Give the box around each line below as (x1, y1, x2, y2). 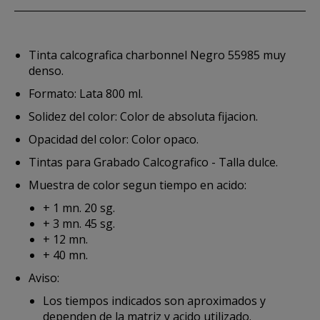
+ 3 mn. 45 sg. (43, 216, 115, 231)
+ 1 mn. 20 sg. (43, 200, 115, 216)
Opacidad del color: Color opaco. (29, 131, 199, 147)
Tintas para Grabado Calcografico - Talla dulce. (29, 154, 278, 170)
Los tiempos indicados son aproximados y (43, 293, 266, 309)
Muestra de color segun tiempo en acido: (29, 177, 246, 193)
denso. (29, 63, 64, 79)
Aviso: (29, 270, 59, 286)
